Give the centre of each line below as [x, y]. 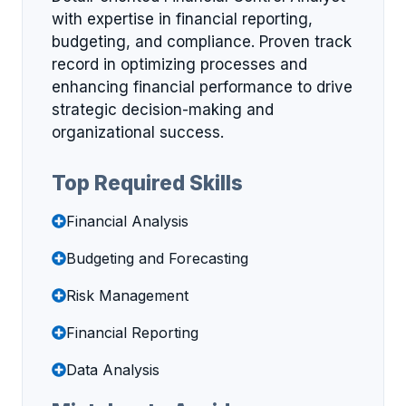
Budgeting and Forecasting [157, 258]
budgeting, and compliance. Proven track [202, 42]
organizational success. [138, 133]
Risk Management [127, 295]
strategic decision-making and [163, 110]
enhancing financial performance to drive [202, 87]
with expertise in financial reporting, [182, 19]
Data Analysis [113, 369]
